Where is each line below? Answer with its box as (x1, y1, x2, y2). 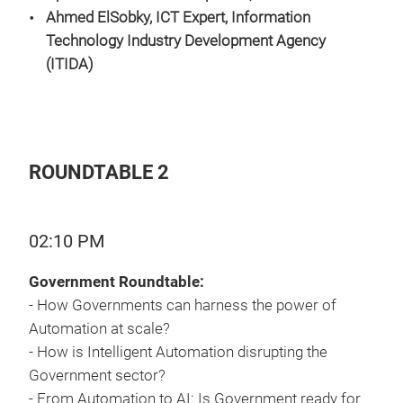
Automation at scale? (29, 320, 170, 337)
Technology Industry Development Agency (46, 32, 326, 49)
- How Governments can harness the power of (29, 297, 336, 314)
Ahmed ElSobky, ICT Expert (46, 9, 225, 26)
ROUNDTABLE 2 (29, 161, 169, 184)
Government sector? (29, 367, 166, 384)
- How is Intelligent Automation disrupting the (29, 344, 327, 361)
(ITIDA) (46, 56, 94, 73)
